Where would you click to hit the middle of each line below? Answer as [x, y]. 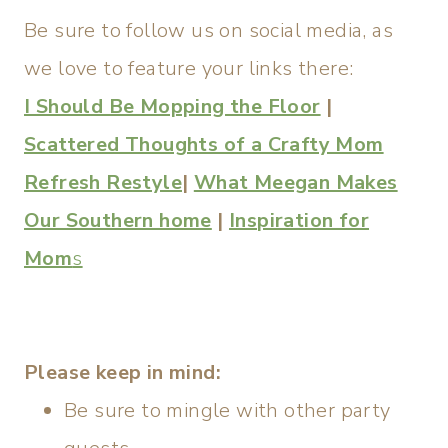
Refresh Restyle [103, 182]
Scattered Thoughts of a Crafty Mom [204, 144]
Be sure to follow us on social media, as [208, 30]
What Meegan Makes [295, 182]
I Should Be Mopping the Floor [172, 106]
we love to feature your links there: [189, 68]
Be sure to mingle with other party [227, 410]
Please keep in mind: [122, 372]
